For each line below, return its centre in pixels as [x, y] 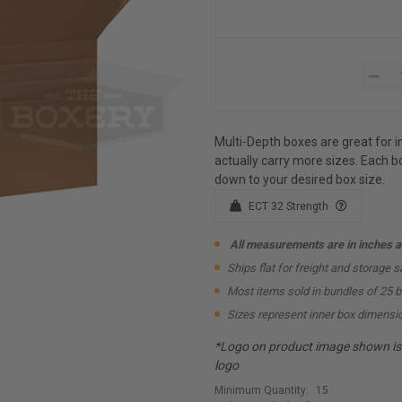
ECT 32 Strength [288, 206]
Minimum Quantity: [262, 390]
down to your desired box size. [300, 179]
